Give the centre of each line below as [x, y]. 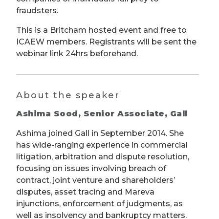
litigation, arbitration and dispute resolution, [103, 156]
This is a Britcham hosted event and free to [101, 30]
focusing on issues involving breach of [91, 168]
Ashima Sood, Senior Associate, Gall [102, 113]
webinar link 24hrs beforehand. [77, 54]
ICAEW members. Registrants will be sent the [106, 42]
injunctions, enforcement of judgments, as [99, 203]
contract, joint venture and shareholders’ [96, 180]
